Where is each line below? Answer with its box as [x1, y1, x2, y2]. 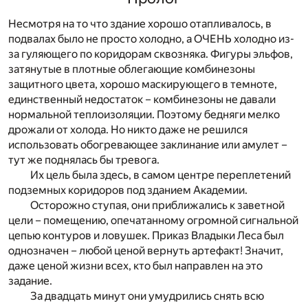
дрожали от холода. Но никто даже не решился [8, 122, 247, 136]
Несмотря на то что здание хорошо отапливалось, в [8, 16, 272, 30]
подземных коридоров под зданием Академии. [8, 183, 247, 197]
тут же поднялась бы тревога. [8, 153, 159, 166]
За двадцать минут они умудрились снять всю [30, 289, 264, 302]
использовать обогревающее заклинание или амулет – [8, 137, 287, 151]
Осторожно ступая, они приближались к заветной [30, 198, 285, 212]
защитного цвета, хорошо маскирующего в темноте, [8, 77, 277, 91]
